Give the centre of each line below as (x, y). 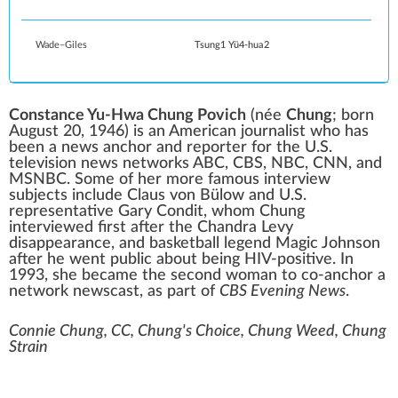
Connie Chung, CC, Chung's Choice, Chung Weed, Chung (198, 332)
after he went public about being (127, 260)
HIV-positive (288, 260)
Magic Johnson (328, 244)
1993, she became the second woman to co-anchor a (197, 276)
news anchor (107, 148)
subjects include (68, 196)
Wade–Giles (61, 45)
